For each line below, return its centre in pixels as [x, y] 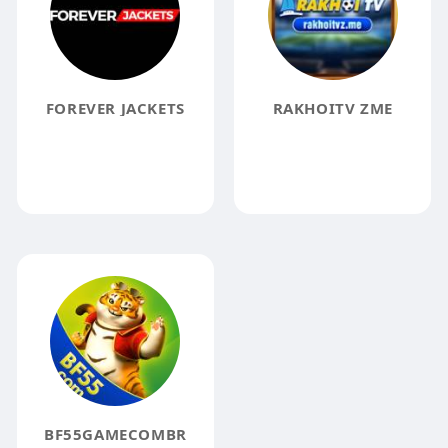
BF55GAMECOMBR [115, 433]
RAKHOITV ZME [332, 108]
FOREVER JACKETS [115, 108]
